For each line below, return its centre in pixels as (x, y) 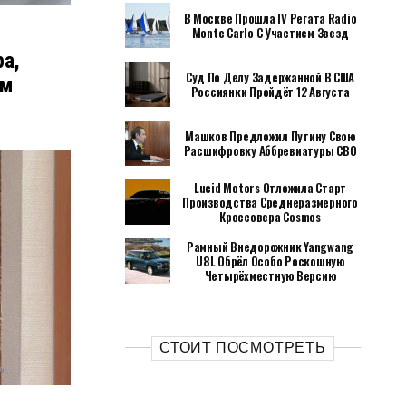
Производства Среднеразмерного (270, 202)
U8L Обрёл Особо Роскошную (270, 261)
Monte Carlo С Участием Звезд (270, 33)
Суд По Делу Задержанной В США (270, 77)
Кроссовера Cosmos (270, 217)
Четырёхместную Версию (270, 275)
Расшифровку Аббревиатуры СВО (270, 150)
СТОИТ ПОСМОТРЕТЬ (243, 348)
